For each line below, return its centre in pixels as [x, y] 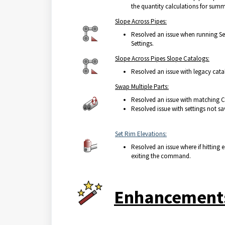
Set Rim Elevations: [141, 134]
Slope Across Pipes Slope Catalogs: [162, 59]
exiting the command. [161, 156]
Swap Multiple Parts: [142, 87]
